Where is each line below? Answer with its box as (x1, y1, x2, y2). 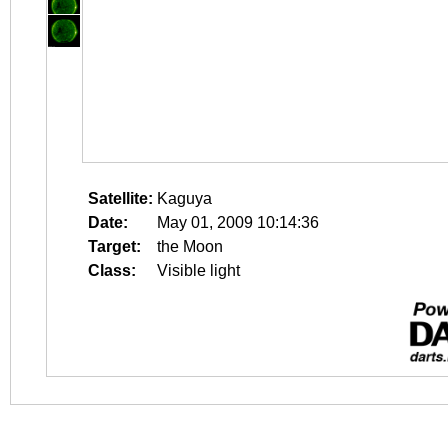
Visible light (157, 262, 240, 279)
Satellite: (88, 190, 153, 207)
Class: (88, 262, 136, 279)
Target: (88, 238, 141, 255)
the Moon (157, 238, 223, 255)
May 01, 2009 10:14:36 (157, 214, 319, 231)
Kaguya (157, 190, 212, 207)
